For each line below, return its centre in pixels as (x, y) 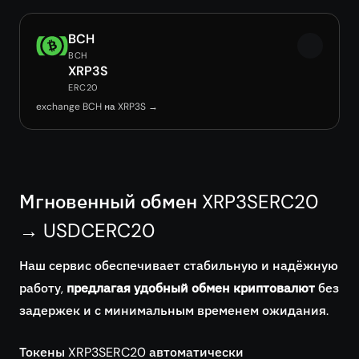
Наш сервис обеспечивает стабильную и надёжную (179, 266)
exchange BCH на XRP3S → (97, 107)
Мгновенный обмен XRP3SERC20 (169, 202)
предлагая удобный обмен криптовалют (191, 288)
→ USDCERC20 (87, 230)
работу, (43, 288)
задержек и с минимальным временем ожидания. (174, 311)
